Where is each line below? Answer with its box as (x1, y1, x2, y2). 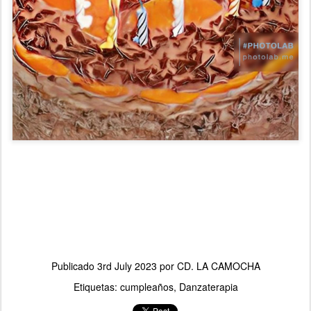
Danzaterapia (178, 280, 238, 294)
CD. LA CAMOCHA (176, 259, 260, 274)
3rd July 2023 (96, 259, 157, 274)
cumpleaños (119, 280, 174, 294)
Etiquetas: (73, 280, 120, 294)
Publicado (51, 259, 97, 274)
